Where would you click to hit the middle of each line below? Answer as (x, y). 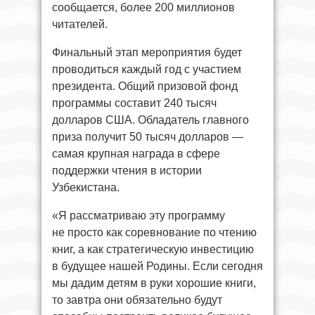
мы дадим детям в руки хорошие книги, (154, 283)
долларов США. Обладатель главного (150, 120)
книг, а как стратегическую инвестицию (153, 249)
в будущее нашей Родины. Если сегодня (157, 266)
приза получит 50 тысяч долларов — (148, 136)
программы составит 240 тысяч (134, 103)
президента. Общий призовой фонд (145, 86)
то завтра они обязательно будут (137, 300)
